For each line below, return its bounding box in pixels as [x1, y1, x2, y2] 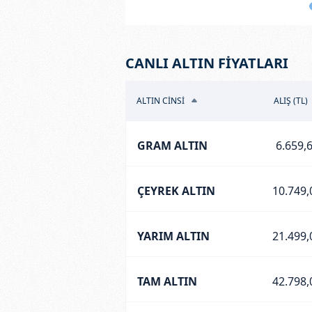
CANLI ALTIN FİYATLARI [125, 53, 288, 72]
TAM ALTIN [136, 273, 197, 289]
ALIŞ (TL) [274, 94, 308, 107]
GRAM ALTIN [136, 137, 208, 153]
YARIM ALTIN [136, 228, 210, 244]
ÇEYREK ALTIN [136, 182, 215, 198]
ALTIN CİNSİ [136, 94, 185, 107]
